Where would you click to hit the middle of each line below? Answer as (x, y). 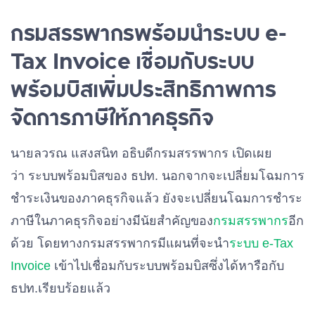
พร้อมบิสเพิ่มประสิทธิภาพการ (143, 89)
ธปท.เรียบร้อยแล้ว (60, 288)
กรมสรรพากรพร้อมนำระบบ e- (149, 32)
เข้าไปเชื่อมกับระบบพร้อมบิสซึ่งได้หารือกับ (167, 266)
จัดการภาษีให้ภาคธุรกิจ (112, 117)
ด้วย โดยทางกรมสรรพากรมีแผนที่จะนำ (120, 243)
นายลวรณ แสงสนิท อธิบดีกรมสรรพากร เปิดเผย (141, 153)
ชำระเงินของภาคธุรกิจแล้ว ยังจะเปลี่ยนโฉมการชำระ (156, 198)
